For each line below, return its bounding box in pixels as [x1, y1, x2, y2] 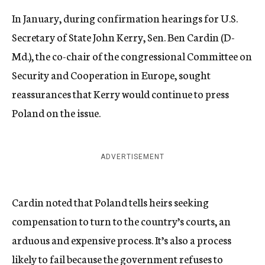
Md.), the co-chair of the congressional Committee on [12, 48, 252, 63]
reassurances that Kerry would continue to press [12, 86, 229, 101]
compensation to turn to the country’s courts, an [12, 213, 231, 228]
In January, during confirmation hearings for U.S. [12, 10, 238, 25]
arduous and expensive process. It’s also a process [12, 232, 231, 247]
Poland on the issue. [12, 105, 101, 120]
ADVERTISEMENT [101, 153, 164, 161]
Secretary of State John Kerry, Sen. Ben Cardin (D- [12, 29, 235, 44]
